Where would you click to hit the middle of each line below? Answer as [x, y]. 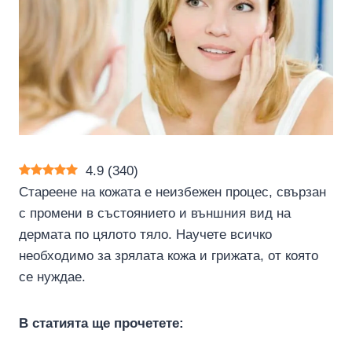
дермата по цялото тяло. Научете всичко [145, 235]
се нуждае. [52, 277]
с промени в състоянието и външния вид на [155, 213]
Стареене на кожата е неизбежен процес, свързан [172, 192]
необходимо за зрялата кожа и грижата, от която [169, 256]
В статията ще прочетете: [101, 323]
